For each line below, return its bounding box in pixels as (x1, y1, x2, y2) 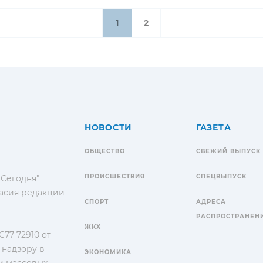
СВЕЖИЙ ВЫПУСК (196, 147, 261, 155)
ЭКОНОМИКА (85, 248, 131, 256)
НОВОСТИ (85, 122, 132, 133)
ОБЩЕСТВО (85, 147, 125, 155)
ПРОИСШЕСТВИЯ (85, 172, 145, 180)
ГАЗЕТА (196, 122, 231, 133)
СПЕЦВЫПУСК (196, 172, 247, 180)
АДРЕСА (196, 197, 226, 205)
